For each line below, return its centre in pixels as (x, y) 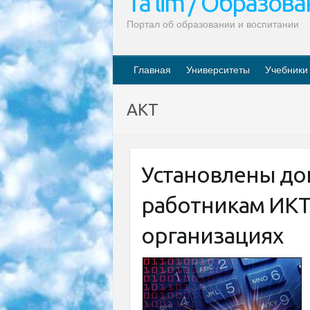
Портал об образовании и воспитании (213, 24)
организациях (212, 235)
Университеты (218, 70)
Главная (152, 70)
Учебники (286, 70)
